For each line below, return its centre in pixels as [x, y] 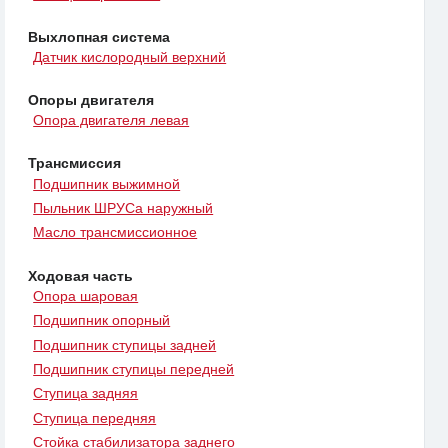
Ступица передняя [95, 417]
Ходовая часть [80, 275]
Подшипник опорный [102, 320]
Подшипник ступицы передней [134, 368]
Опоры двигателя [91, 100]
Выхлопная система [99, 36]
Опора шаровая [86, 295]
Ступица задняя [86, 393]
